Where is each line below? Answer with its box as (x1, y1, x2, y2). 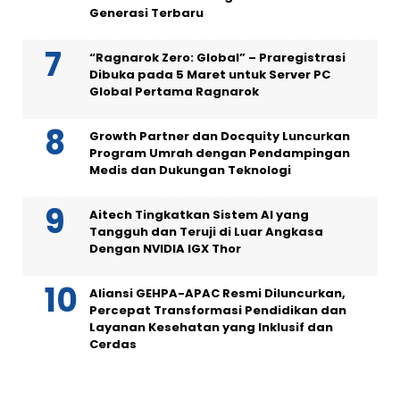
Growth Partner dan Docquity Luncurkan (89, 128, 350, 145)
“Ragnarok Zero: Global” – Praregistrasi (89, 49, 346, 66)
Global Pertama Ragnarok (89, 83, 259, 100)
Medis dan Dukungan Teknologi (89, 162, 291, 179)
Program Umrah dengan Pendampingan (89, 145, 350, 162)
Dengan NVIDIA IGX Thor (89, 240, 241, 257)
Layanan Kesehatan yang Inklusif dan (89, 319, 333, 336)
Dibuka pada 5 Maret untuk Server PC (89, 66, 330, 83)
